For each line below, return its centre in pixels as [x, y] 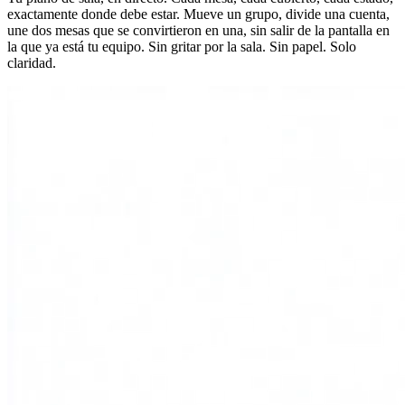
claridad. [32, 62]
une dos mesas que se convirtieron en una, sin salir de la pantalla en [198, 30]
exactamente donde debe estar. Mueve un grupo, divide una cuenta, [198, 14]
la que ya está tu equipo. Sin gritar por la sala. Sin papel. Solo [182, 46]
